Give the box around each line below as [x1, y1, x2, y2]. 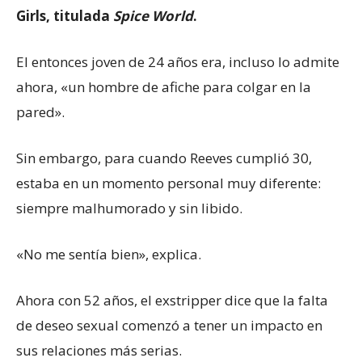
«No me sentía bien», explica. [16, 245, 201, 264]
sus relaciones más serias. [16, 341, 182, 360]
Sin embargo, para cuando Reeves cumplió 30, [16, 149, 312, 168]
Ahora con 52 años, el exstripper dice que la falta [16, 291, 328, 310]
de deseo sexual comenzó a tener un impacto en [16, 316, 322, 335]
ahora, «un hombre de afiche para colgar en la [16, 78, 311, 97]
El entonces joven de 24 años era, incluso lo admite [16, 53, 339, 72]
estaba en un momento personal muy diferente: [16, 174, 321, 193]
